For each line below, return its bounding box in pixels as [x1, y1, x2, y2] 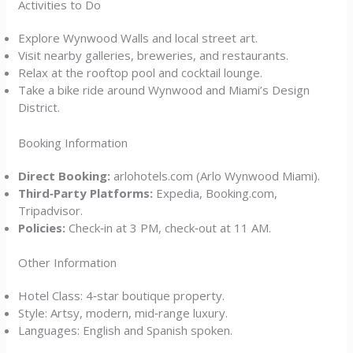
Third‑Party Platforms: [18, 184, 154, 201]
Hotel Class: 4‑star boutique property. [18, 288, 225, 303]
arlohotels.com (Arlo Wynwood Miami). [110, 167, 321, 184]
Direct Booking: [18, 167, 111, 184]
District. [18, 99, 61, 115]
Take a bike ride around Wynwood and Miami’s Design [18, 82, 310, 98]
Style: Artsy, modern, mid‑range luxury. [18, 305, 229, 321]
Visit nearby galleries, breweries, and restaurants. [18, 47, 289, 63]
